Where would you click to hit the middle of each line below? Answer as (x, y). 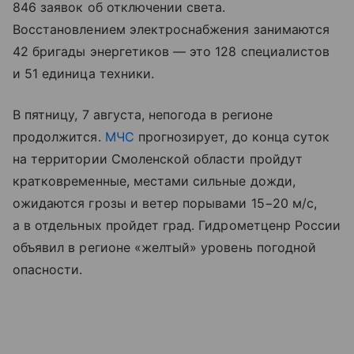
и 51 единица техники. (84, 74)
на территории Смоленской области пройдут (158, 159)
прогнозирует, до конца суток (232, 137)
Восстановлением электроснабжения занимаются (171, 30)
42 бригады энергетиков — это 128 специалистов (171, 52)
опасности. (48, 270)
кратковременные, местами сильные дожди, (154, 181)
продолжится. (59, 137)
